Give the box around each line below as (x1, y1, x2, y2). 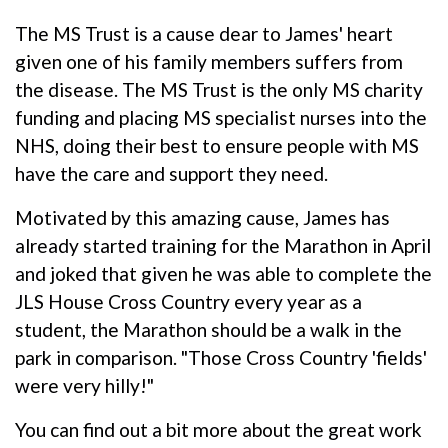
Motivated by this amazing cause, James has (15, 205, 390, 229)
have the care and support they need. (15, 161, 328, 185)
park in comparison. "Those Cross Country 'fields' (15, 345, 427, 369)
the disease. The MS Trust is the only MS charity (15, 77, 423, 101)
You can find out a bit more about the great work (15, 417, 422, 441)
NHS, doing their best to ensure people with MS (15, 133, 419, 157)
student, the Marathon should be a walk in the (15, 317, 402, 341)
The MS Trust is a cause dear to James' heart (15, 21, 393, 45)
